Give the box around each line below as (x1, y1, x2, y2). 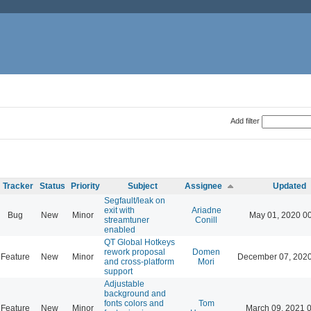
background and (104, 288, 166, 299)
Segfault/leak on (104, 195, 165, 205)
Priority (71, 180, 100, 191)
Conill (195, 215, 217, 225)
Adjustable (104, 278, 144, 289)
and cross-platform (104, 256, 174, 267)
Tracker (3, 180, 33, 191)
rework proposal (104, 246, 165, 257)
